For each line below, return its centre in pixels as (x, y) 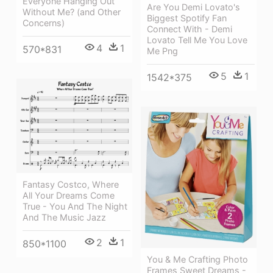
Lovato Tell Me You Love (197, 40)
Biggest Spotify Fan (187, 18)
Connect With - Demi (190, 29)
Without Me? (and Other (72, 12)
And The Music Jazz (64, 218)
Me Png (162, 51)
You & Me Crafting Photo (197, 260)
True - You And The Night (75, 207)
